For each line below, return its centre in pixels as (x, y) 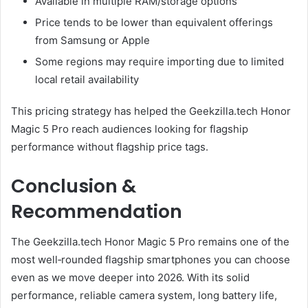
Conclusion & (74, 186)
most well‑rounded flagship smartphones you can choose (151, 260)
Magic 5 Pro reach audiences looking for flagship (130, 129)
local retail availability (87, 79)
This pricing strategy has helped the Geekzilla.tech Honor (151, 111)
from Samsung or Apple (92, 40)
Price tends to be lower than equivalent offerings (154, 22)
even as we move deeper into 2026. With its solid (130, 278)
